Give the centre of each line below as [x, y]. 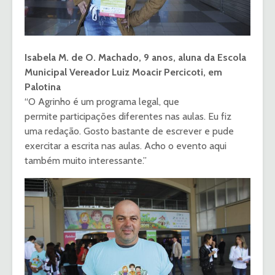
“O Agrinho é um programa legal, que [102, 101]
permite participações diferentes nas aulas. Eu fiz [128, 116]
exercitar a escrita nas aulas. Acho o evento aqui [126, 145]
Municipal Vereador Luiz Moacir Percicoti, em [123, 72]
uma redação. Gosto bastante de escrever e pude [129, 131]
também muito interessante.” [86, 160]
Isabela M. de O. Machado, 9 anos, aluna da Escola [135, 57]
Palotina [43, 87]
